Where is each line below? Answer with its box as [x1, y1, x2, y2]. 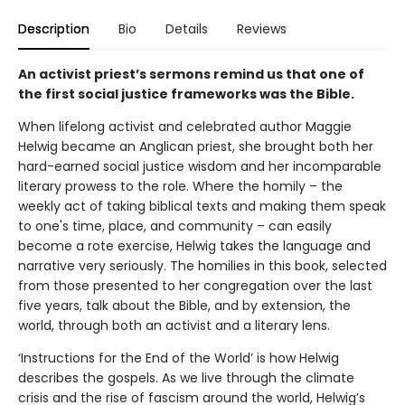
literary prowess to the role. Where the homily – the [18, 177, 343, 195]
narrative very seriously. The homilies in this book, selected [18, 257, 387, 275]
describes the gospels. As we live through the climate [18, 369, 354, 387]
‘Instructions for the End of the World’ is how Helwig [18, 349, 339, 367]
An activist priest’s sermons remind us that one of [18, 65, 364, 83]
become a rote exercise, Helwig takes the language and [18, 237, 371, 255]
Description [18, 20, 89, 38]
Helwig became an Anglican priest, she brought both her [18, 137, 373, 155]
